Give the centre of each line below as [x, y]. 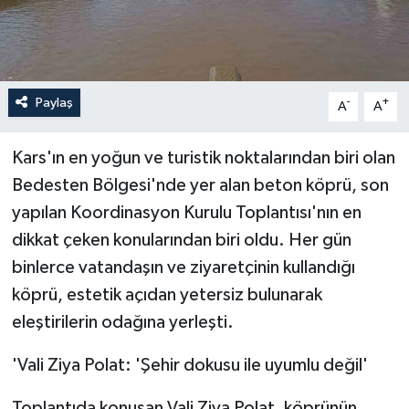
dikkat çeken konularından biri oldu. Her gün [181, 240]
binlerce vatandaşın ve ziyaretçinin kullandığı [183, 267]
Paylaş [54, 102]
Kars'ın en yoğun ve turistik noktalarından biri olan [203, 157]
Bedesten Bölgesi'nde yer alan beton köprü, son [200, 185]
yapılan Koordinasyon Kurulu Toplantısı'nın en [186, 212]
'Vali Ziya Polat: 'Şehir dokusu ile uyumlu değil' [189, 365]
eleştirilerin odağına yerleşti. [122, 322]
